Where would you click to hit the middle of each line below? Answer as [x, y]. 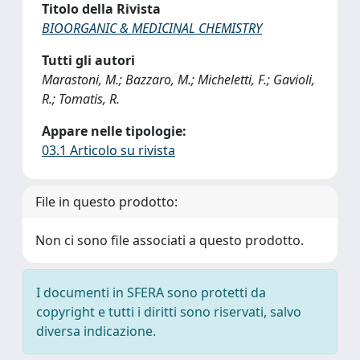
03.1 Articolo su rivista [108, 150]
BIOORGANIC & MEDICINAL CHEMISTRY [152, 28]
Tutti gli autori [88, 60]
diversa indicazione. [96, 331]
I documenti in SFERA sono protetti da [151, 292]
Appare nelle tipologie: [114, 131]
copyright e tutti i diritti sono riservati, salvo [169, 312]
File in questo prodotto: [106, 202]
